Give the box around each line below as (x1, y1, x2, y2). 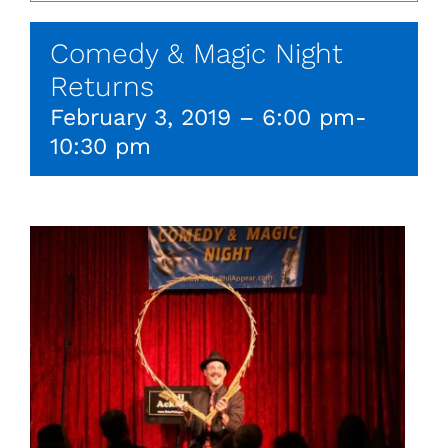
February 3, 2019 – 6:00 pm (50, 104, 355, 132)
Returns (50, 70, 154, 104)
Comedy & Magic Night (50, 37, 343, 71)
